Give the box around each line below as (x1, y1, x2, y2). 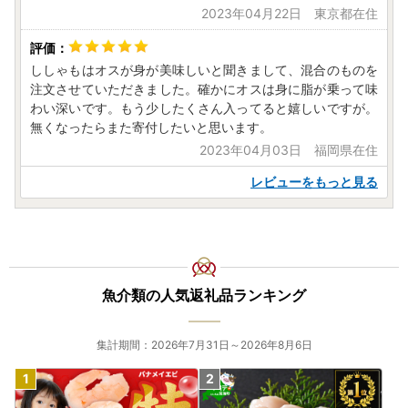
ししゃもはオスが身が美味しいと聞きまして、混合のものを (30, 62, 378, 78)
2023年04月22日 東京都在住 (201, 5, 378, 22)
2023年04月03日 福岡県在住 (199, 142, 378, 158)
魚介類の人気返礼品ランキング (102, 286, 306, 305)
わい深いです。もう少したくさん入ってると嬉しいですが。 (30, 100, 378, 117)
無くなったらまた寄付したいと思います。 (30, 119, 272, 136)
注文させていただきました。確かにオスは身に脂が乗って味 (30, 81, 378, 97)
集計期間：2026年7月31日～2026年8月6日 (96, 338, 312, 352)
